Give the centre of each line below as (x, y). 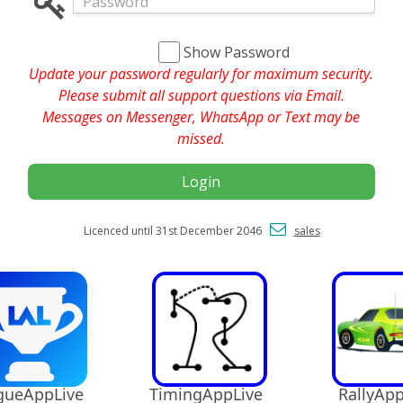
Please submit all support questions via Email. (201, 95)
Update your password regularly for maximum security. (201, 73)
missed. (201, 138)
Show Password (236, 52)
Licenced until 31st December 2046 (176, 230)
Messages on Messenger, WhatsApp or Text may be (201, 116)
